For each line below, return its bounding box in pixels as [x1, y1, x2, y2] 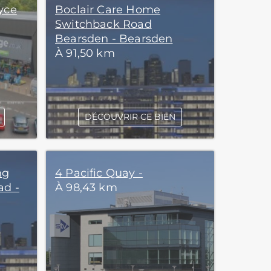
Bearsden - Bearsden [55, 32, 173, 45]
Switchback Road [55, 18, 152, 31]
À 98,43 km [55, 181, 117, 194]
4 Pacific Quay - [55, 166, 143, 180]
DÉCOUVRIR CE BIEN [84, 111, 175, 122]
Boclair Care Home [55, 3, 161, 16]
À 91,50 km [55, 47, 115, 60]
